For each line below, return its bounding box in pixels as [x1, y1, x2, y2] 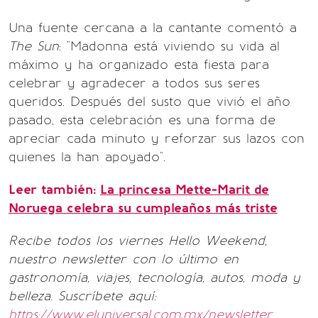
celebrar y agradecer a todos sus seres [9, 75, 260, 91]
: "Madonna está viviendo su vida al [59, 38, 280, 54]
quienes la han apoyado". [9, 149, 165, 165]
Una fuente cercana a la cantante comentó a [9, 20, 297, 35]
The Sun [9, 38, 59, 54]
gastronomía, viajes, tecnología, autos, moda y [9, 270, 300, 285]
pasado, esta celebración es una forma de [9, 112, 275, 128]
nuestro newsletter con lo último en [9, 251, 238, 267]
